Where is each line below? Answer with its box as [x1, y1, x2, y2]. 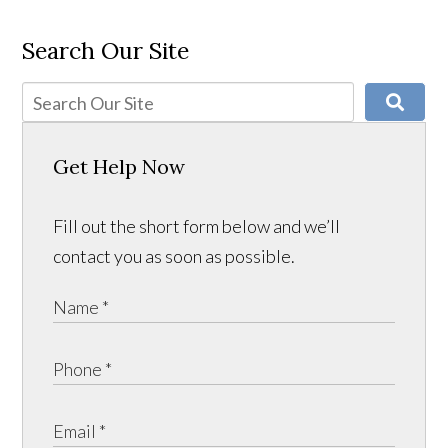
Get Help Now [53, 154, 186, 180]
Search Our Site [22, 36, 190, 66]
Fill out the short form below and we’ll [53, 215, 341, 238]
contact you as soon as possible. [53, 245, 296, 268]
